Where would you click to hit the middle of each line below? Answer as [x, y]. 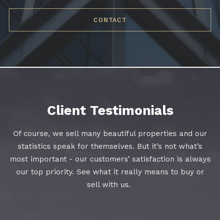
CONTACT [110, 20]
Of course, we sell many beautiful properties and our [110, 134]
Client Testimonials [110, 111]
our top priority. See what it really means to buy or [110, 172]
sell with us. [110, 185]
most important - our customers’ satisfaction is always [110, 159]
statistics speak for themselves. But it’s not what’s [110, 147]
